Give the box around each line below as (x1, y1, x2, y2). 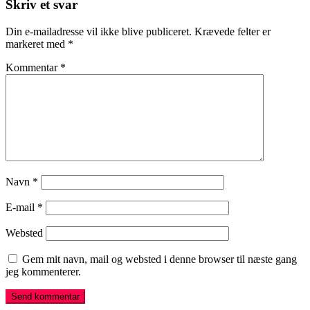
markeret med (6, 37, 68, 50)
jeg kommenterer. (6, 265, 81, 277)
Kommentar (6, 61, 60, 73)
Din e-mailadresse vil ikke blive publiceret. (6, 25, 192, 37)
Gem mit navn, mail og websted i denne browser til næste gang (22, 253, 297, 265)
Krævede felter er (194, 25, 271, 37)
